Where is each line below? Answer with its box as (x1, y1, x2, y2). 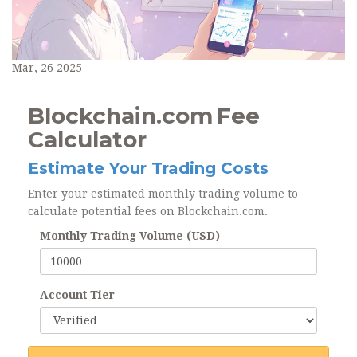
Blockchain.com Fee (28, 102, 260, 130)
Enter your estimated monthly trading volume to (28, 187, 298, 201)
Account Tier (40, 288, 115, 302)
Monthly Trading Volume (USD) (40, 229, 220, 243)
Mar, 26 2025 (12, 61, 82, 75)
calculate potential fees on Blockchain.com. (28, 205, 268, 218)
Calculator (28, 126, 147, 154)
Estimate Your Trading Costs (28, 159, 269, 178)
